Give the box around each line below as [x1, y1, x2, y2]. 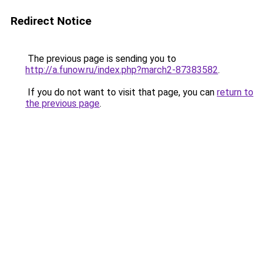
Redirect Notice [11, 14, 91, 28]
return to [217, 87, 253, 98]
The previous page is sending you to [25, 53, 176, 64]
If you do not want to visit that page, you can [25, 87, 217, 98]
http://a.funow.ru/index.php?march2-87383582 [25, 64, 218, 75]
